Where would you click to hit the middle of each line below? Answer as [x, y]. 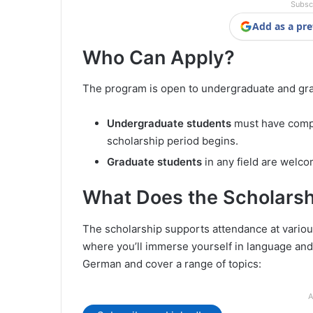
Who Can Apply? [159, 57]
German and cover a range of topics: [172, 263]
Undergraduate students [169, 124]
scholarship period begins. [173, 141]
